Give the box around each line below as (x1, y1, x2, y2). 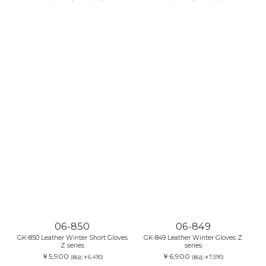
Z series (60, 242, 84, 250)
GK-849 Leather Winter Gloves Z (144, 234, 243, 242)
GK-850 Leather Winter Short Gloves (17, 234, 128, 242)
